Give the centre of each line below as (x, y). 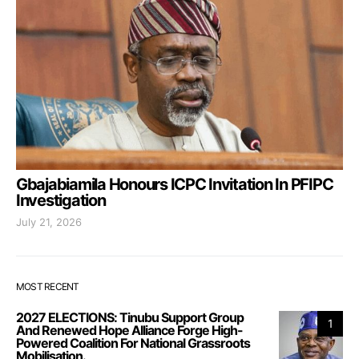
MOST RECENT (48, 286)
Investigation (61, 200)
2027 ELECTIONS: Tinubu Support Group (130, 317)
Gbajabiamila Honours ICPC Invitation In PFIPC (175, 184)
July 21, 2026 (49, 222)
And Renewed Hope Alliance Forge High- (129, 330)
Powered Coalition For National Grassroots (133, 343)
